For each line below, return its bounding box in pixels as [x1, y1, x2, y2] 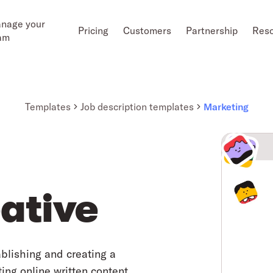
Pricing [78, 24, 109, 37]
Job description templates [80, 101, 194, 113]
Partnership [186, 24, 238, 37]
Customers [123, 24, 172, 37]
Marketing [203, 101, 249, 112]
